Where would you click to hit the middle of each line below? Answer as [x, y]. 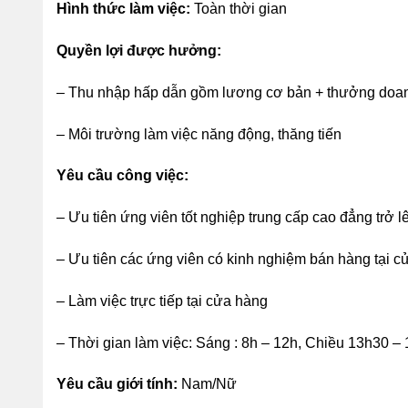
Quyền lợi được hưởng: [139, 50]
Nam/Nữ [207, 384]
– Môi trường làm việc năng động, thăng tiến [199, 134]
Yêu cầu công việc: [122, 176]
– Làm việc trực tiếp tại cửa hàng [162, 301]
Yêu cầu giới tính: [117, 384]
